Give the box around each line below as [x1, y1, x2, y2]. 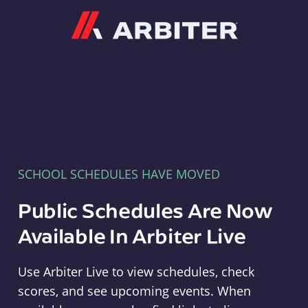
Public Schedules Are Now [17, 197, 273, 223]
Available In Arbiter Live [17, 222, 246, 249]
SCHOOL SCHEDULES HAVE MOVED [17, 166, 220, 182]
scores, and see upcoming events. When [17, 283, 251, 299]
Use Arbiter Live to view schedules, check [17, 263, 254, 280]
